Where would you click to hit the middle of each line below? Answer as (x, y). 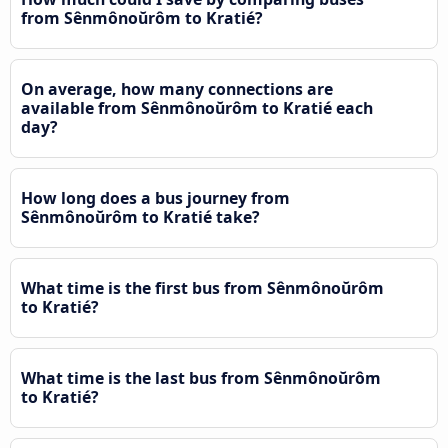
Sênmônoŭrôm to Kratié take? (140, 217)
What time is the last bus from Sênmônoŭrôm (201, 378)
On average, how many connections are (177, 89)
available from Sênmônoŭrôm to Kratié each (197, 108)
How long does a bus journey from (155, 198)
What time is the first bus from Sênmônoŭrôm (202, 288)
